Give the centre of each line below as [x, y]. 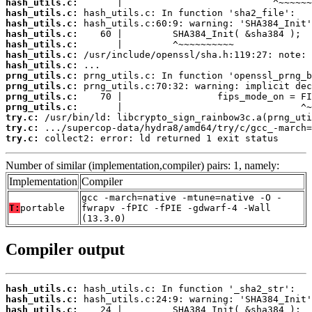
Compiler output [65, 250]
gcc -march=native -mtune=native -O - [182, 197]
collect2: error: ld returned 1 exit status [159, 138]
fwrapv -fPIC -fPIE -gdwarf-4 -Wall [176, 208]
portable [42, 208]
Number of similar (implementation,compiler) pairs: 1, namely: [142, 165]
